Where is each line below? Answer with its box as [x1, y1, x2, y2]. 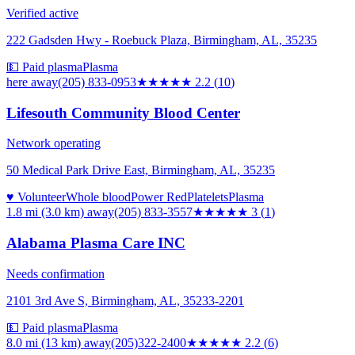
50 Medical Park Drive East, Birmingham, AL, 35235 [6, 163, 275, 177]
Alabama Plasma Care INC [6, 235, 185, 251]
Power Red [131, 190, 187, 204]
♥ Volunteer [6, 190, 66, 204]
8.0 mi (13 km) [6, 335, 81, 349]
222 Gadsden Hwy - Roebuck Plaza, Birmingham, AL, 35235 [6, 32, 317, 47]
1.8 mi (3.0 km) [6, 205, 84, 219]
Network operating [6, 136, 101, 151]
